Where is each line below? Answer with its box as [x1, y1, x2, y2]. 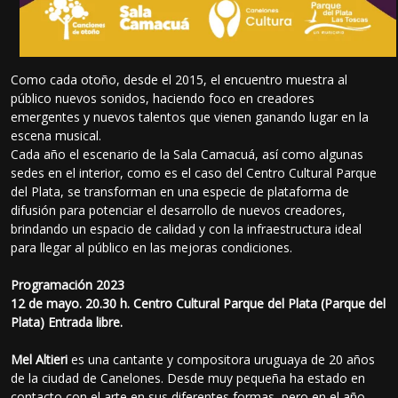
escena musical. [11, 126, 102, 144]
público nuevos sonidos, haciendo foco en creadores [11, 89, 315, 107]
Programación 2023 [11, 275, 125, 293]
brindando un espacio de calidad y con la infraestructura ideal [11, 219, 362, 237]
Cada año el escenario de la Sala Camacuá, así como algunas [11, 145, 364, 163]
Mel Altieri [11, 350, 68, 368]
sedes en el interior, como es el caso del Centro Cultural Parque [11, 163, 378, 181]
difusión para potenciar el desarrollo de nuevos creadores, [11, 201, 346, 219]
